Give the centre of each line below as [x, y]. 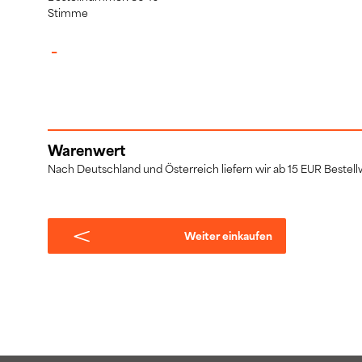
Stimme [67, 13]
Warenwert [86, 151]
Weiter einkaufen [229, 235]
